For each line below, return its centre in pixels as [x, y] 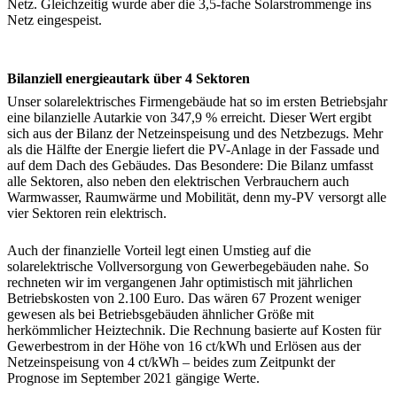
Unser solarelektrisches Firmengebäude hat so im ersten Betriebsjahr [197, 101]
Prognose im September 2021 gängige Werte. [133, 378]
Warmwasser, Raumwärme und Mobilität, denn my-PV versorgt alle [197, 197]
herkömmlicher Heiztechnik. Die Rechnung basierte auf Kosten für [194, 330]
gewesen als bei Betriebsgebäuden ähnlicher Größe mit [160, 314]
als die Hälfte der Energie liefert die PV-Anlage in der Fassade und [193, 149]
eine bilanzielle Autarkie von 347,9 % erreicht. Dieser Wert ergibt [189, 117]
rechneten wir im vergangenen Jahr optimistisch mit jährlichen [180, 282]
